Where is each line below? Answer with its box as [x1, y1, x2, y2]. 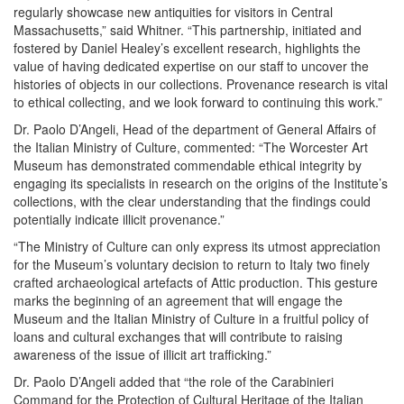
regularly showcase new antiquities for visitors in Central [14, 3, 333, 22]
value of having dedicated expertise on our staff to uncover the [14, 57, 369, 76]
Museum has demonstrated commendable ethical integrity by [14, 156, 362, 175]
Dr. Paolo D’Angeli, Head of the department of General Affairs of [14, 120, 376, 139]
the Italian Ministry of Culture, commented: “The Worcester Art [14, 138, 368, 157]
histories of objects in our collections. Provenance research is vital [14, 75, 388, 94]
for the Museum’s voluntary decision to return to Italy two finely [14, 255, 370, 274]
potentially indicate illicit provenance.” [14, 210, 228, 229]
